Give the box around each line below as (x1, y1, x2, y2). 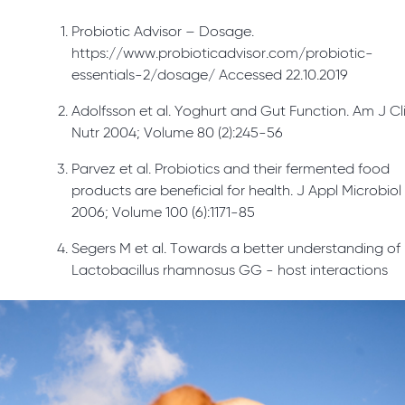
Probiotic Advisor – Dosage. (71, 25, 255, 41)
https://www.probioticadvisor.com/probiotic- (71, 47, 374, 62)
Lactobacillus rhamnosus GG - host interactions (71, 264, 389, 279)
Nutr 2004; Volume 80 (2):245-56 (71, 127, 284, 142)
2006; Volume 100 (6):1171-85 (71, 206, 256, 221)
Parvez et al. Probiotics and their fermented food (71, 163, 391, 178)
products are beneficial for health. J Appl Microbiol (71, 184, 402, 200)
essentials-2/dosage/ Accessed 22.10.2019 (71, 69, 349, 84)
